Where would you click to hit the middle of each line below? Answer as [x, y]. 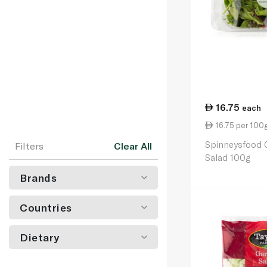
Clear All [133, 146]
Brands [38, 178]
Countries [46, 207]
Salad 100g [228, 157]
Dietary [40, 237]
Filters [29, 146]
